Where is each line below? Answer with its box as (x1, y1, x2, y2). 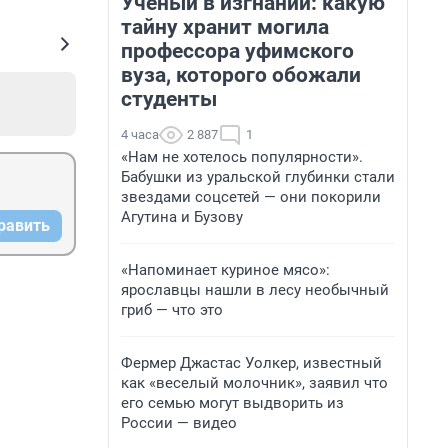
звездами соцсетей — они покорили (121, 188, 381, 206)
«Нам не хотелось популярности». (121, 148, 363, 166)
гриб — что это (121, 301, 223, 319)
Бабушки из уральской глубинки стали (121, 168, 395, 186)
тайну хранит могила (121, 15, 329, 39)
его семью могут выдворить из (121, 394, 344, 412)
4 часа (121, 127, 159, 142)
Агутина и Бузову (121, 208, 243, 226)
